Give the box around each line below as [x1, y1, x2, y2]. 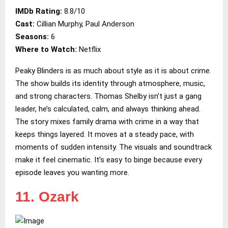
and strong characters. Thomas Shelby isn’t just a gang [15, 91, 202, 101]
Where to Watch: [15, 44, 79, 54]
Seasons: [15, 32, 49, 41]
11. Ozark [15, 188, 79, 205]
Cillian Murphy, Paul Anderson [37, 19, 134, 28]
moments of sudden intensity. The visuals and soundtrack [15, 142, 212, 152]
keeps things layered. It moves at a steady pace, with [15, 129, 194, 139]
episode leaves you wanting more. [15, 167, 129, 177]
